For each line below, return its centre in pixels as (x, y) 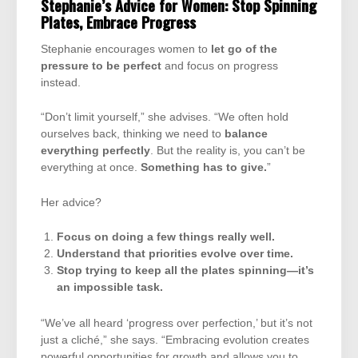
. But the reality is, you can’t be (228, 151)
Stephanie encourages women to (126, 50)
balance (246, 134)
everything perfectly (95, 151)
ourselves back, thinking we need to (133, 134)
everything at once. (91, 168)
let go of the (244, 50)
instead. (61, 83)
